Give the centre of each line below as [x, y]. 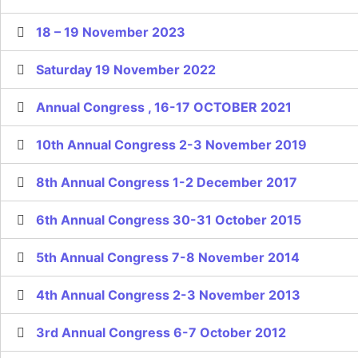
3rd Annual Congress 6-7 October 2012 [161, 332]
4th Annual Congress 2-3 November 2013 [168, 294]
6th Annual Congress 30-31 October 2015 [169, 219]
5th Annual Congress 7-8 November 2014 [168, 257]
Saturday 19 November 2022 [126, 69]
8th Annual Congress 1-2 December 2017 [167, 182]
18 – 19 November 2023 [111, 32]
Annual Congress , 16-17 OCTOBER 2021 [164, 107]
